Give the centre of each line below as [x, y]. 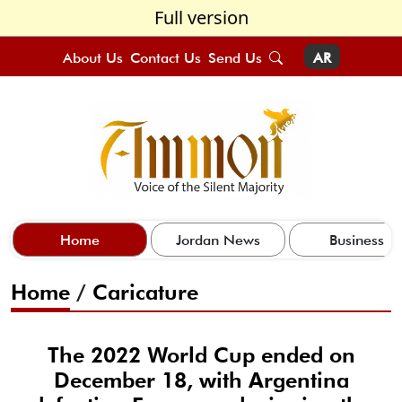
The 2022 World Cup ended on [201, 354]
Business [356, 240]
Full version [201, 17]
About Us [92, 58]
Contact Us [165, 58]
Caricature [145, 292]
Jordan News [218, 240]
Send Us [235, 58]
